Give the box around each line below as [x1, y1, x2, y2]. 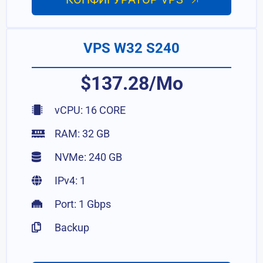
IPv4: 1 [52, 174, 86, 187]
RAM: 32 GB [52, 127, 110, 140]
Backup [52, 221, 90, 234]
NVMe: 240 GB [52, 151, 123, 163]
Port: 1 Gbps [52, 198, 112, 210]
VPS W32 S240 [83, 40, 180, 56]
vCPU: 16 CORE [52, 104, 126, 116]
